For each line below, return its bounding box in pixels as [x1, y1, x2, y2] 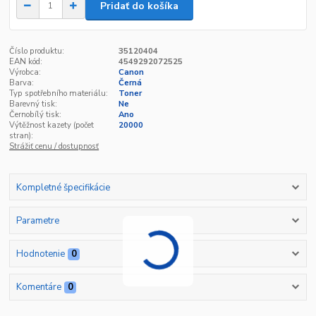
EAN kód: [9, 56, 43, 68]
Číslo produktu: [9, 46, 65, 57]
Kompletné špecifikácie [16, 181, 110, 194]
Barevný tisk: [9, 99, 58, 110]
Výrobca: [9, 67, 42, 78]
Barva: [9, 78, 35, 89]
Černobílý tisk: [9, 109, 62, 121]
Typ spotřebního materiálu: [9, 88, 109, 99]
